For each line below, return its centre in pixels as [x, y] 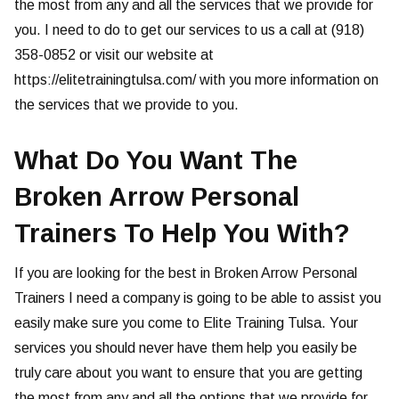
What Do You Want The [156, 161]
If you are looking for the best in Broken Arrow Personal [186, 273]
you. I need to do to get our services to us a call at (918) [189, 30]
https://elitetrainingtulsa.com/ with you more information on [196, 80]
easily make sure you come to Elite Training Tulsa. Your [186, 323]
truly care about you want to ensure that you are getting [188, 373]
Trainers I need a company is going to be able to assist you [198, 298]
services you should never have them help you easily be [186, 348]
